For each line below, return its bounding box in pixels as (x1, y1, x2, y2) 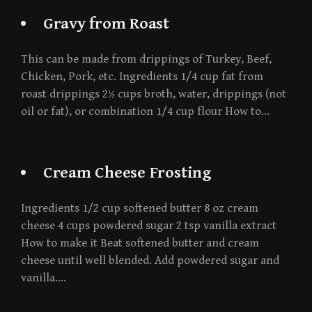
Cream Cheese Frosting (42, 163, 212, 183)
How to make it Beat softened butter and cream (21, 236, 259, 251)
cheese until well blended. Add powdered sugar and (21, 253, 279, 268)
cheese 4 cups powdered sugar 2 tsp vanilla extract (21, 219, 276, 233)
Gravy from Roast (42, 14, 169, 34)
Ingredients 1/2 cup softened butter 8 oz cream (21, 201, 258, 216)
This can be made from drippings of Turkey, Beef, (21, 52, 272, 67)
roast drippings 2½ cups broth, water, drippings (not (21, 87, 286, 102)
